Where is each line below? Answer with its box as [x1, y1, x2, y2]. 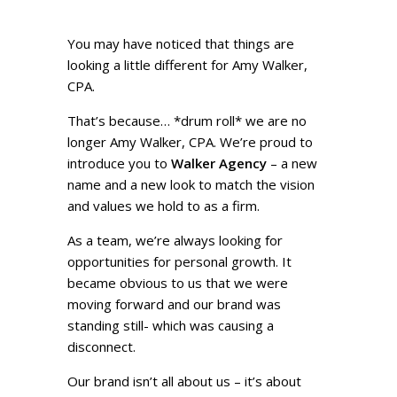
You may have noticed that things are [67, 35, 295, 53]
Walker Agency [167, 154, 268, 173]
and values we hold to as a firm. [67, 197, 264, 215]
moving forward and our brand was [67, 295, 282, 314]
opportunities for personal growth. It [67, 253, 292, 271]
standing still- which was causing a [67, 316, 275, 335]
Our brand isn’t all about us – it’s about [67, 372, 302, 391]
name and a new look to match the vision [67, 175, 315, 194]
